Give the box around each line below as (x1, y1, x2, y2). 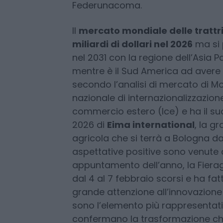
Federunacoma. (72, 43, 142, 56)
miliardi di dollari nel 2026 (72, 82, 193, 95)
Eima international (107, 163, 195, 176)
